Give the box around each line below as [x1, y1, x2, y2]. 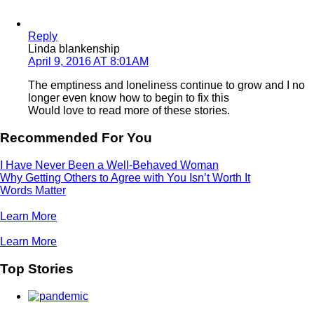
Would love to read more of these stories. [28, 104, 230, 117]
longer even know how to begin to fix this [28, 92, 229, 104]
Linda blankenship [28, 43, 120, 55]
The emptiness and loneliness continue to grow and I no [28, 79, 305, 92]
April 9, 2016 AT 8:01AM [28, 55, 149, 68]
